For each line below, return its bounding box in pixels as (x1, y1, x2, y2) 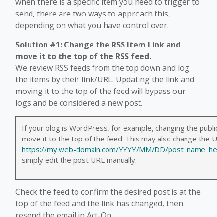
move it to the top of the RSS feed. (15, 50, 151, 62)
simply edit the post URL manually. (22, 155, 137, 165)
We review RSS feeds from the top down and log (15, 62, 189, 73)
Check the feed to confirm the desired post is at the (15, 186, 201, 198)
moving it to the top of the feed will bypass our (15, 85, 186, 96)
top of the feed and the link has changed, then (15, 198, 183, 209)
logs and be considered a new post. (15, 97, 142, 108)
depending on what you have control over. (15, 19, 169, 31)
